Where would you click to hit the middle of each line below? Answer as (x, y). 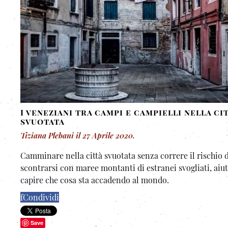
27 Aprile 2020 (108, 136)
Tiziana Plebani (47, 136)
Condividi (41, 197)
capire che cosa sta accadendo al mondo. (95, 180)
